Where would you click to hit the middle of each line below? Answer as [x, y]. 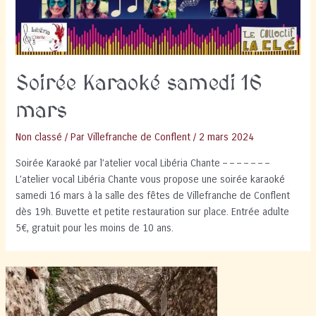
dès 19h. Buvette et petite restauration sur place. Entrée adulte [153, 212]
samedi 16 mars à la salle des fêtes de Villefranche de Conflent [153, 195]
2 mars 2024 [227, 137]
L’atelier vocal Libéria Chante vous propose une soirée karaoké [151, 179]
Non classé [39, 137]
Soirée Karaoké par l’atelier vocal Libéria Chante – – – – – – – [143, 163]
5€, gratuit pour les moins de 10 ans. [95, 228]
